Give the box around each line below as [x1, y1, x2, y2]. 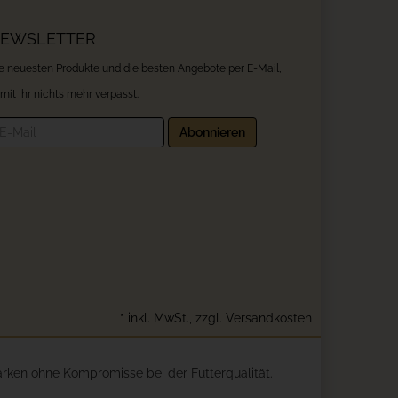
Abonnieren [179, 125, 245, 140]
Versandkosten [226, 311, 312, 325]
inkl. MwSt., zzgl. [128, 311, 226, 325]
